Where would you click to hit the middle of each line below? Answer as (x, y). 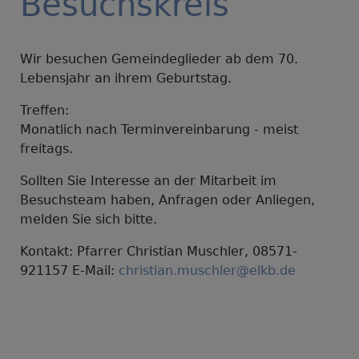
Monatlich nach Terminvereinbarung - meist (159, 130)
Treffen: (44, 111)
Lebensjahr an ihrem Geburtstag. (126, 79)
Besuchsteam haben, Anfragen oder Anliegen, (167, 200)
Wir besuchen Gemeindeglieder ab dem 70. (159, 59)
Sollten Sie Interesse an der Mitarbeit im (148, 181)
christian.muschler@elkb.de (207, 271)
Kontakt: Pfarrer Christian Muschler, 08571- (159, 252)
